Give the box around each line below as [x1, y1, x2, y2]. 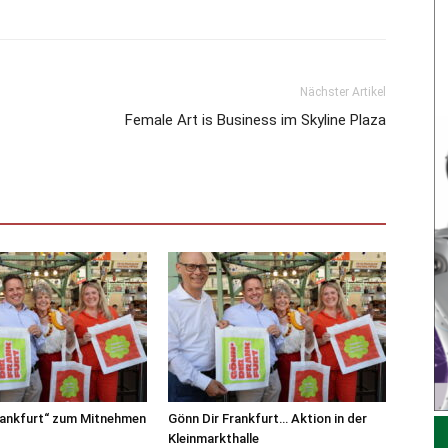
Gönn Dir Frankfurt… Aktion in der [168, 410, 367, 426]
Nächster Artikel [300, 84, 386, 99]
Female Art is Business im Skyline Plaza [125, 110, 386, 129]
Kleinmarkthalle [168, 430, 259, 446]
